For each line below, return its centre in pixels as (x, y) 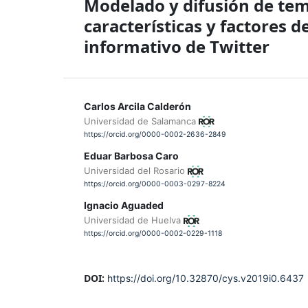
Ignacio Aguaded (124, 205)
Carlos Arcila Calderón (137, 106)
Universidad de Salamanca (141, 121)
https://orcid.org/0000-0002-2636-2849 (155, 134)
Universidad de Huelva (134, 220)
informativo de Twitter (177, 46)
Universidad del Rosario (136, 170)
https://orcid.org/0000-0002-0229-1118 (153, 233)
